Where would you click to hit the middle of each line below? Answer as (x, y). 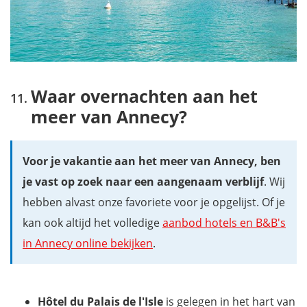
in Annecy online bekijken (88, 244)
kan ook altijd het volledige (93, 223)
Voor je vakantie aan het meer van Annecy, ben (152, 161)
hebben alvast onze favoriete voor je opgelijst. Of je (154, 202)
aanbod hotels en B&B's (224, 223)
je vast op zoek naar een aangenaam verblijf (143, 182)
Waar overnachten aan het (144, 96)
